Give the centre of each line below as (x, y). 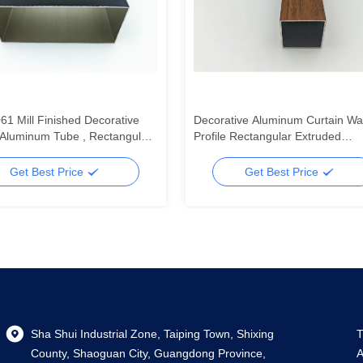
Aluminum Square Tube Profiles (274, 152)
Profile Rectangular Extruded (267, 136)
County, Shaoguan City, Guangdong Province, (148, 353)
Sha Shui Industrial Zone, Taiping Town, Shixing (152, 334)
